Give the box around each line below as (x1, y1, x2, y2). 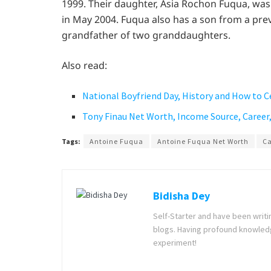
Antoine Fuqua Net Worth (157, 136, 249, 146)
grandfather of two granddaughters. (62, 28, 230, 42)
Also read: (62, 58, 107, 72)
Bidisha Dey (153, 188, 210, 203)
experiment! (153, 237, 197, 248)
